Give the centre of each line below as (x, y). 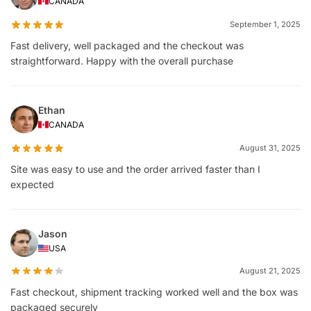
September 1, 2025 (265, 25)
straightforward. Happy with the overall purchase (122, 60)
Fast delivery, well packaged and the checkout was (127, 45)
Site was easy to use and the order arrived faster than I (135, 169)
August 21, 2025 (270, 271)
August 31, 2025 (270, 148)
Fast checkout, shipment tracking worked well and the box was (154, 292)
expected (32, 184)
